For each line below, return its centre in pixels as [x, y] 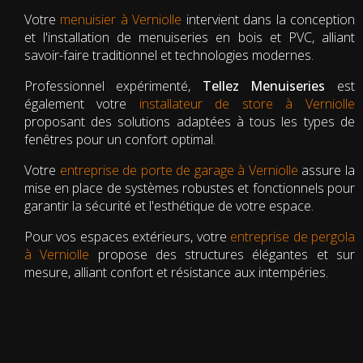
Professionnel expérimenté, [113, 85]
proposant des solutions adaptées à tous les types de [190, 121]
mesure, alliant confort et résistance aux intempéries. [176, 272]
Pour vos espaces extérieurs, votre [128, 236]
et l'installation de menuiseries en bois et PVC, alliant [190, 37]
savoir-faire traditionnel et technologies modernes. [169, 55]
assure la [326, 170]
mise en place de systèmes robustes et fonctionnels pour [190, 188]
